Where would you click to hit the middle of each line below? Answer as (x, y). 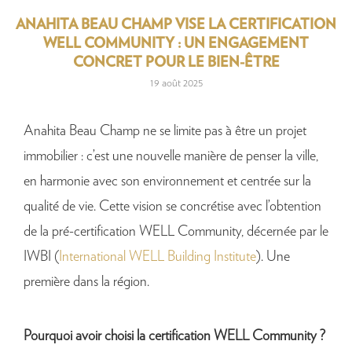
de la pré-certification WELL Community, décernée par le (176, 232)
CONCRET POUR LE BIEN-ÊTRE (176, 63)
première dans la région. (86, 282)
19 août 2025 (176, 84)
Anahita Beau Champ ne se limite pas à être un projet (165, 132)
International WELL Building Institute (158, 257)
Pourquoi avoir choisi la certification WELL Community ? (174, 337)
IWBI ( (41, 257)
